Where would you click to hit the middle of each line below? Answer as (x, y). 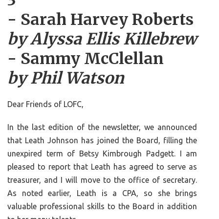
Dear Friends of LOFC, (45, 104)
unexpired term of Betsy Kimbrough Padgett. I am (102, 154)
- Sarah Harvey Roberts (100, 20)
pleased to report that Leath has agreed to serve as (102, 167)
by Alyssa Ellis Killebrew (102, 39)
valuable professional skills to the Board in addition (102, 207)
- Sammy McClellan (86, 59)
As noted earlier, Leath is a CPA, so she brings (102, 193)
